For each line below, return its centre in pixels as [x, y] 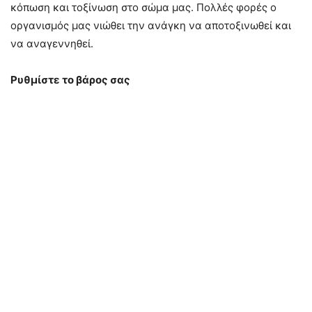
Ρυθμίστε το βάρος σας [70, 80]
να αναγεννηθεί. [52, 44]
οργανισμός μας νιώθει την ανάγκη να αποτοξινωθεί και [151, 25]
